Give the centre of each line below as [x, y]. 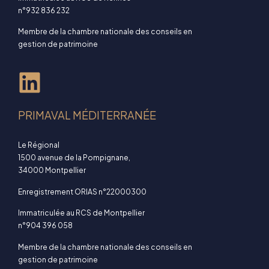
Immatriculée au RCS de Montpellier [81, 213]
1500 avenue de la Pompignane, [74, 158]
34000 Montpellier [52, 171]
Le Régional [39, 145]
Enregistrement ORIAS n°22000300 [82, 192]
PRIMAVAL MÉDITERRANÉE [87, 115]
